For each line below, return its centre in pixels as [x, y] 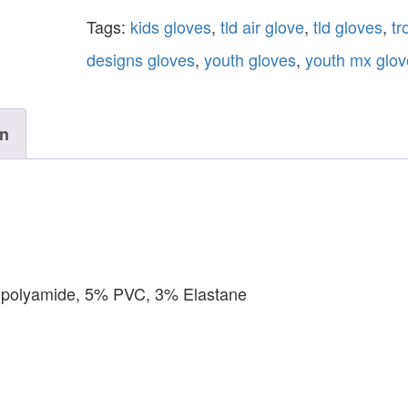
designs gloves [140, 59]
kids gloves [170, 26]
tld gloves [347, 26]
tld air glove [262, 26]
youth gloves [250, 59]
